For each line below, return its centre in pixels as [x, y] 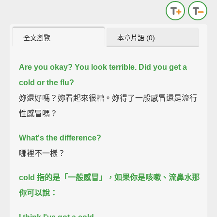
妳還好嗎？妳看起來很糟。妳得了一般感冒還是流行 [108, 98]
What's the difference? [60, 138]
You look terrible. [106, 67]
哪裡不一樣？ [42, 153]
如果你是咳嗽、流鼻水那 [157, 177]
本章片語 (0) [136, 38]
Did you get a [163, 67]
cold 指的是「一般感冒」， [67, 177]
